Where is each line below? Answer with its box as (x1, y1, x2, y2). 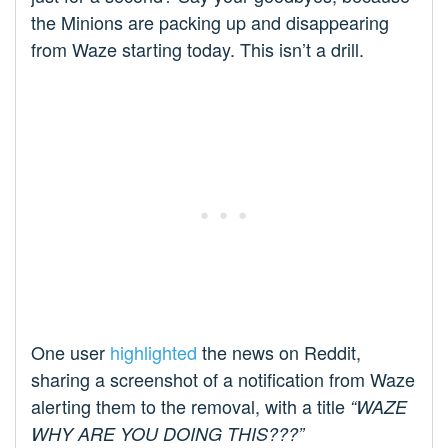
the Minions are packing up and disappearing (31, 9, 389, 36)
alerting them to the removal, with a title (31, 393, 350, 420)
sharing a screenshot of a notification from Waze (31, 366, 415, 393)
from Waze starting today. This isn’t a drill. (31, 36, 364, 63)
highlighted (110, 339, 197, 366)
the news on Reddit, (197, 339, 361, 366)
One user (31, 339, 110, 366)
